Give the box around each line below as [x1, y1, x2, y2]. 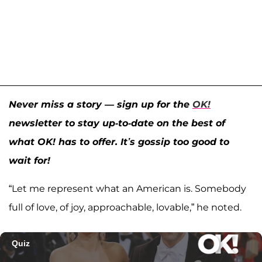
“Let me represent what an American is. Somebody [9, 183, 246, 195]
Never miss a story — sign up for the [9, 99, 192, 111]
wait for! [9, 155, 50, 167]
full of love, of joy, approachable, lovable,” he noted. [9, 202, 242, 213]
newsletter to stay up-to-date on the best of [9, 118, 225, 129]
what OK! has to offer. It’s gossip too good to [9, 136, 229, 148]
